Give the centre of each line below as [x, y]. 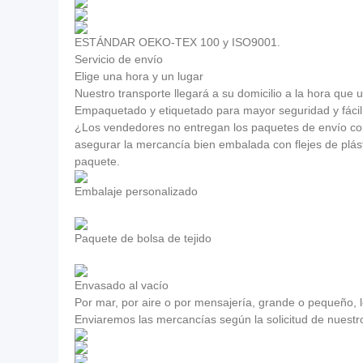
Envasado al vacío [122, 285]
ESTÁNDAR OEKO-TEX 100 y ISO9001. [177, 42]
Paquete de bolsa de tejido [143, 238]
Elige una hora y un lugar [139, 76]
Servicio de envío [119, 59]
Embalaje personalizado [136, 191]
